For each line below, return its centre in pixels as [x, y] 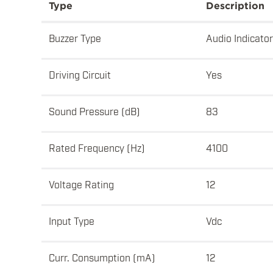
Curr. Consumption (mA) [102, 257]
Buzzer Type [75, 38]
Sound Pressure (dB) [94, 111]
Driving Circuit [80, 75]
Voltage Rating [81, 184]
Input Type [72, 221]
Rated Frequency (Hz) [97, 148]
